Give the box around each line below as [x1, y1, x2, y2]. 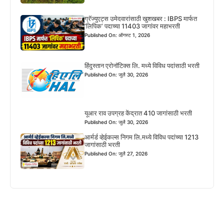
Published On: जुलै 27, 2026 [84, 150, 148, 156]
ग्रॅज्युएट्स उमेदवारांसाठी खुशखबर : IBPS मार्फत [84, 14, 197, 22]
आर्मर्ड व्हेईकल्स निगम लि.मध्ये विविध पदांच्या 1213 [84, 132, 199, 141]
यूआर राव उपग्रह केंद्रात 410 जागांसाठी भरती [84, 108, 192, 117]
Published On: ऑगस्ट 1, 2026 [84, 31, 150, 38]
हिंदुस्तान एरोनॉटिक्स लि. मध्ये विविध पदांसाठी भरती [84, 61, 200, 70]
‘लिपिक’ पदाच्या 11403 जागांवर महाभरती [84, 21, 180, 30]
